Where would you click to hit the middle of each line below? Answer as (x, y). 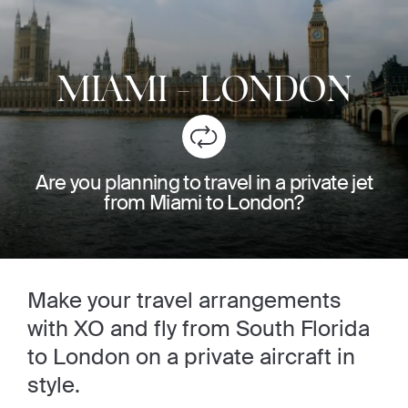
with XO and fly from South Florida (199, 328)
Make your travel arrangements (184, 300)
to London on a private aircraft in (191, 356)
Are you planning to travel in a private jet (204, 182)
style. (54, 384)
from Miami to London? (204, 202)
